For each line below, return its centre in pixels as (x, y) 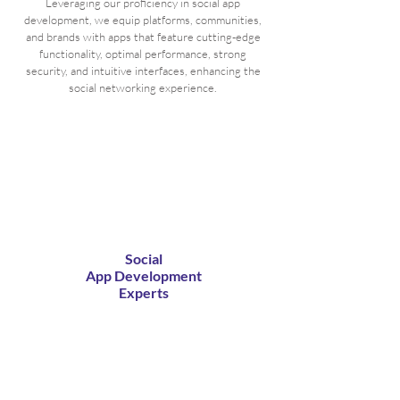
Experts (144, 292)
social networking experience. (143, 87)
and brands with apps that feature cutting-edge (143, 37)
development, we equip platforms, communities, (143, 20)
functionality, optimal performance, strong (143, 54)
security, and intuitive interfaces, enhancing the (143, 71)
